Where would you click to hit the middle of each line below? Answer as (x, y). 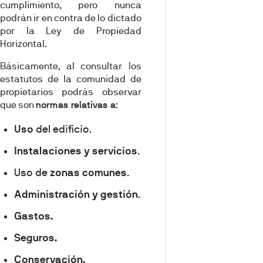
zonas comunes (88, 173)
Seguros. (36, 238)
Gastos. (34, 216)
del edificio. (63, 129)
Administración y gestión (76, 195)
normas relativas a (76, 105)
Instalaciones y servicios (76, 151)
